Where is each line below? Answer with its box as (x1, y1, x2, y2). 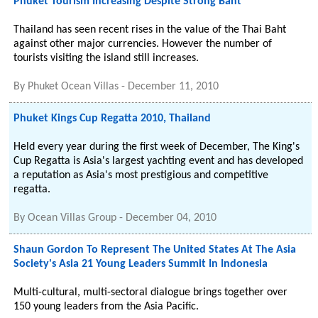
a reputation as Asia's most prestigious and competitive (13, 170, 269, 181)
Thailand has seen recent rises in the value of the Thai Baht (13, 24, 287, 35)
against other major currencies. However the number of (13, 38, 273, 50)
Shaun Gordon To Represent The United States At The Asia (13, 244, 297, 256)
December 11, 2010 (128, 81, 219, 92)
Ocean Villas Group (28, 212, 117, 224)
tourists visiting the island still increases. (13, 53, 199, 64)
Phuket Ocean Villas (28, 81, 119, 92)
